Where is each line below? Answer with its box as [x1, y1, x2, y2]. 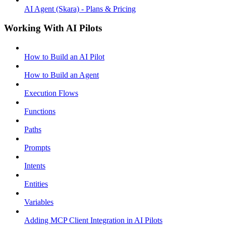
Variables [24, 198, 53, 207]
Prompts [24, 143, 50, 152]
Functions [24, 107, 55, 116]
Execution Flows [24, 89, 78, 98]
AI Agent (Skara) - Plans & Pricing [24, 4, 136, 13]
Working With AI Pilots [4, 23, 102, 34]
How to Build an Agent [24, 71, 99, 80]
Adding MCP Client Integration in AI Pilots [24, 216, 162, 225]
